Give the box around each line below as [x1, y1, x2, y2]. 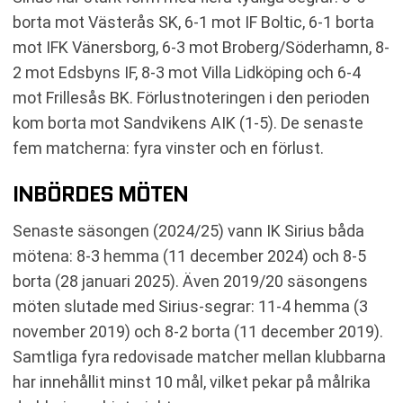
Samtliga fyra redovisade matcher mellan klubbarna [13, 346, 386, 366]
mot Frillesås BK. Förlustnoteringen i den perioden [13, 87, 370, 107]
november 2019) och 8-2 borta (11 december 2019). [13, 321, 383, 341]
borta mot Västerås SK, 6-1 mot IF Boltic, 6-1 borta [13, 12, 374, 31]
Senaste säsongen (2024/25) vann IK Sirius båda [13, 220, 364, 240]
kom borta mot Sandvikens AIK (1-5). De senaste [13, 112, 363, 132]
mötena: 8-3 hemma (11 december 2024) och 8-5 [13, 246, 366, 265]
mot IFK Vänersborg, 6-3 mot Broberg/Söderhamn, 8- [13, 37, 390, 57]
